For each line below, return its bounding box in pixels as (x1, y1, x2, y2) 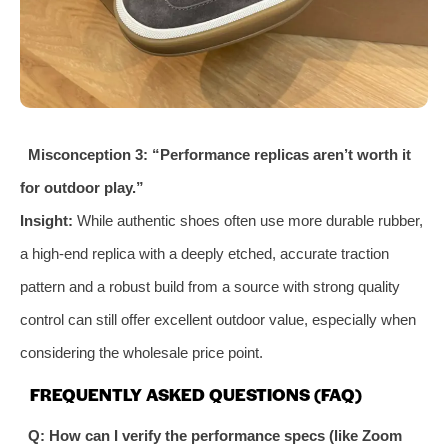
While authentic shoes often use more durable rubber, (73, 211, 423, 229)
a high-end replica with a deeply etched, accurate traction (20, 244, 389, 262)
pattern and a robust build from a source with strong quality (20, 277, 400, 295)
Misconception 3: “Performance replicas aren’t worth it (27, 145, 411, 163)
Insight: (20, 211, 73, 229)
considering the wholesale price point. (20, 343, 263, 361)
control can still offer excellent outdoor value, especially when (20, 310, 416, 328)
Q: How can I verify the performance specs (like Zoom (27, 426, 402, 444)
